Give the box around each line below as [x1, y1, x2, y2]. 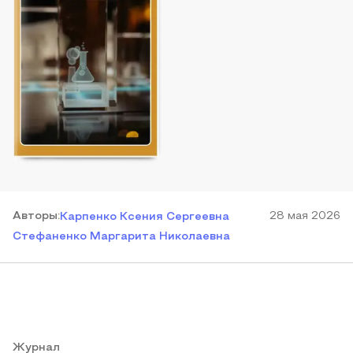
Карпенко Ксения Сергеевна [60, 212, 229, 222]
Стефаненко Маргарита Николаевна [13, 232, 230, 242]
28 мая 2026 [269, 211, 340, 221]
